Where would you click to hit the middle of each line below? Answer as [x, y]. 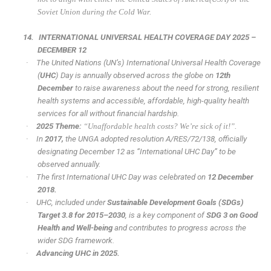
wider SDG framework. [76, 241]
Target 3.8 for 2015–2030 [81, 215]
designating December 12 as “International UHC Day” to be [136, 152]
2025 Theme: [60, 126]
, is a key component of [165, 215]
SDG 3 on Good [232, 215]
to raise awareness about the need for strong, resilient [166, 88]
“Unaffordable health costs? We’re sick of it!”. [160, 126]
